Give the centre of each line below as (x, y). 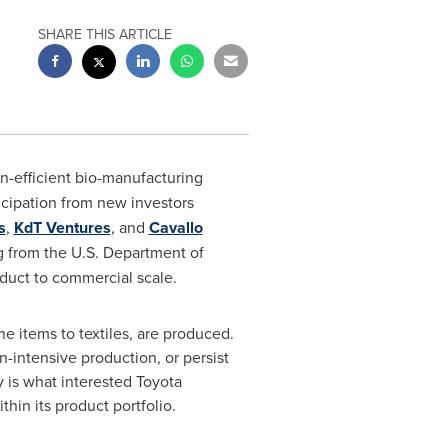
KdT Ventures (62, 227)
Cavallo (175, 227)
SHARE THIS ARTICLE (105, 34)
